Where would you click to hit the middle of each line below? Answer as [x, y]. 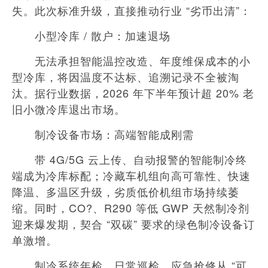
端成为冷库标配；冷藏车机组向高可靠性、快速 [131, 175]
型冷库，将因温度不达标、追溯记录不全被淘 [126, 76]
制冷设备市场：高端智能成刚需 [103, 134]
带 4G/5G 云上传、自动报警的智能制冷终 [130, 159]
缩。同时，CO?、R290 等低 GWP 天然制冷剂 [131, 207]
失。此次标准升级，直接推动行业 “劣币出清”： [132, 10]
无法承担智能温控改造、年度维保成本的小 [131, 60]
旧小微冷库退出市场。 [69, 109]
